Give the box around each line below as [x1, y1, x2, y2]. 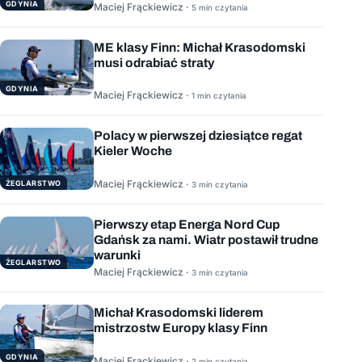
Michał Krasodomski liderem [94, 305, 263, 320]
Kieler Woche [94, 144, 172, 158]
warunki [94, 247, 141, 262]
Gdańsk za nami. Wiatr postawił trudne [94, 232, 318, 246]
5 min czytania [192, 2, 248, 12]
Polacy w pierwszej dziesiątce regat [94, 128, 302, 143]
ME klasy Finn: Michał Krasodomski [94, 40, 305, 54]
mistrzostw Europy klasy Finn [94, 321, 267, 335]
